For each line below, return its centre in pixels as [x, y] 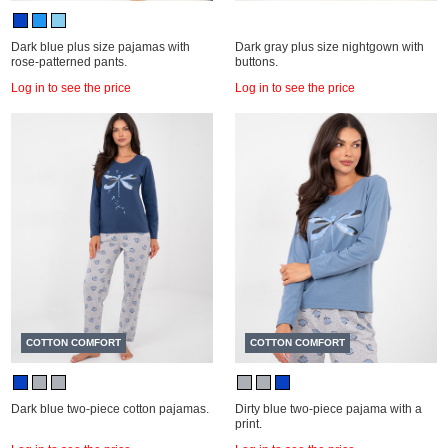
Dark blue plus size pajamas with [100, 47]
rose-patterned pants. [69, 62]
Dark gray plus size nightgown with [329, 47]
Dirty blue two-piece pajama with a [328, 409]
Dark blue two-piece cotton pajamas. [110, 409]
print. [248, 424]
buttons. [256, 62]
